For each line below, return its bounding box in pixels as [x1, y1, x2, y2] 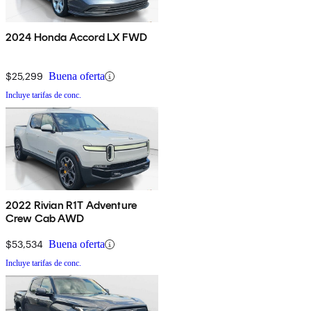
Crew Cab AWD [6, 212, 84, 226]
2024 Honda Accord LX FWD [6, 31, 147, 44]
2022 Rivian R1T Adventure [6, 199, 137, 212]
